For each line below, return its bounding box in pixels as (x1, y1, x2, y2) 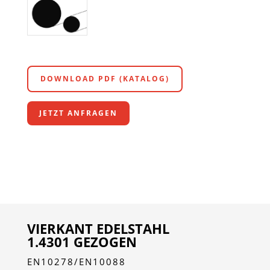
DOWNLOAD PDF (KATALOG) (40, 73, 169, 84)
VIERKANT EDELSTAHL (27, 219, 169, 237)
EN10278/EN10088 (27, 255, 126, 268)
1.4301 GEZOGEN (27, 232, 137, 251)
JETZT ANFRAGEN (39, 107, 118, 118)
